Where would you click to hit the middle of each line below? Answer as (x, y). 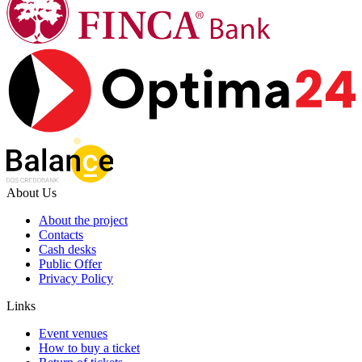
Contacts (61, 234)
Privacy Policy (76, 278)
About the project (83, 220)
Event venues (73, 333)
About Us (32, 192)
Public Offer (70, 263)
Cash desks (67, 249)
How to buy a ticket (89, 347)
